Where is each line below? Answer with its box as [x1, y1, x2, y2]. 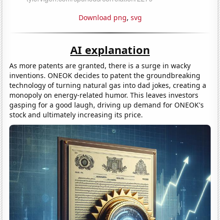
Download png [78, 12, 127, 22]
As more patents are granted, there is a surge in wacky [9, 60, 191, 70]
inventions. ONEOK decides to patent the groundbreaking [9, 70, 201, 80]
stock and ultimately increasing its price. [9, 110, 143, 119]
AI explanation [70, 42, 150, 57]
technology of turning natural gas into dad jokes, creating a [9, 80, 207, 90]
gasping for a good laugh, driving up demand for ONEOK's [9, 100, 204, 110]
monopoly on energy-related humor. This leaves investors [9, 90, 199, 100]
